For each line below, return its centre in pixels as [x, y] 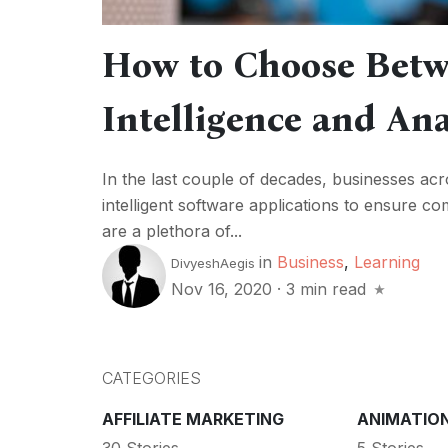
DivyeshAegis [213, 263]
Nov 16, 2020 [224, 289]
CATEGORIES [151, 378]
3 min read [326, 289]
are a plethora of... [172, 230]
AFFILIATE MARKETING [193, 419]
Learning [387, 262]
